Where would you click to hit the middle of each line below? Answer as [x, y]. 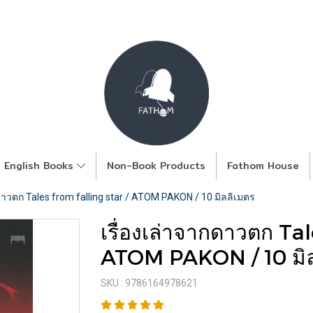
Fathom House [263, 166]
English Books [40, 166]
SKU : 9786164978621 [149, 283]
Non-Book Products [156, 166]
